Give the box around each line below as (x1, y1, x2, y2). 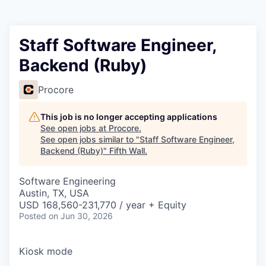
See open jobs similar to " (40, 134, 140, 144)
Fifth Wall (109, 145, 145, 156)
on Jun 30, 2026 (49, 211, 113, 221)
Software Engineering (19, 175, 116, 187)
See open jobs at (40, 123, 109, 133)
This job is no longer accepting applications (40, 112, 217, 122)
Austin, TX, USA (19, 187, 89, 199)
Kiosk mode (19, 245, 72, 257)
